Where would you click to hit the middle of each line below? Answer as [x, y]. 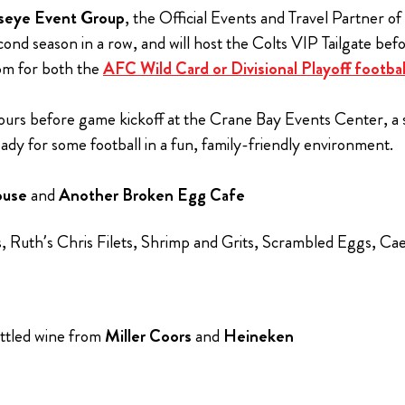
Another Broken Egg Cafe [152, 195]
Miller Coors [148, 336]
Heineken [259, 336]
